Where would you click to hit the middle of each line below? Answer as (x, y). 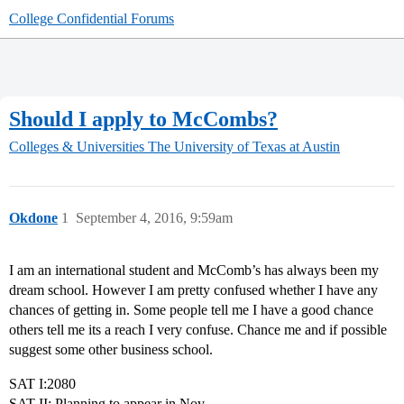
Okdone (33, 218)
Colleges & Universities (77, 147)
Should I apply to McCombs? (143, 119)
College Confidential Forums (92, 18)
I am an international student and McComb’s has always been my (194, 271)
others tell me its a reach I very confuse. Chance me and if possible (198, 330)
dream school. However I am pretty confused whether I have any (193, 290)
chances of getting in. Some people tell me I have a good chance (191, 310)
